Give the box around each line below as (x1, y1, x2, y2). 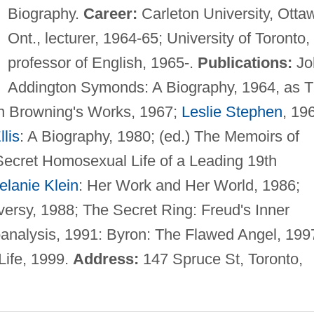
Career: (83, 4, 137, 22)
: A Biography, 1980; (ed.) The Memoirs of (19, 127, 299, 145)
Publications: (197, 53, 292, 71)
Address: (72, 250, 139, 268)
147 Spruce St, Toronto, (138, 250, 303, 268)
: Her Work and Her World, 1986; (78, 176, 300, 194)
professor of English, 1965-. (7, 53, 198, 71)
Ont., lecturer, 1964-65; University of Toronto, (7, 29, 310, 47)
